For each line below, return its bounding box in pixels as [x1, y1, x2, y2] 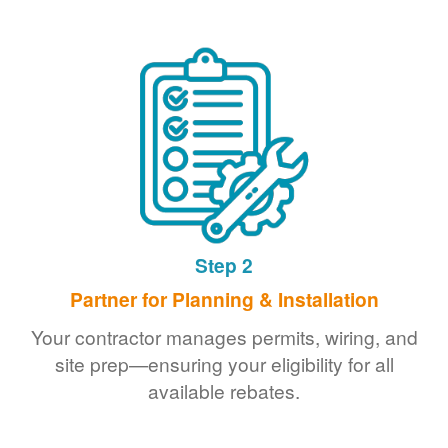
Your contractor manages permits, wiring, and [30, 323, 418, 351]
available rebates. [148, 377, 300, 405]
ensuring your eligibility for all [147, 350, 394, 378]
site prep [54, 350, 129, 378]
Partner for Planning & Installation [69, 285, 379, 314]
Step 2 [195, 251, 253, 280]
